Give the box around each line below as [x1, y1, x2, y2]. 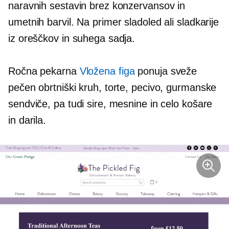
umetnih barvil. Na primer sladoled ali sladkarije [8, 16, 219, 28]
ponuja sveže [134, 65, 197, 77]
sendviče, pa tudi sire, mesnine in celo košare [8, 98, 213, 110]
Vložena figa [79, 65, 135, 77]
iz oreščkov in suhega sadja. [8, 33, 135, 44]
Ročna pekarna [8, 65, 80, 77]
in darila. [8, 114, 47, 126]
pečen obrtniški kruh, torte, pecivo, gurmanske [8, 82, 217, 94]
